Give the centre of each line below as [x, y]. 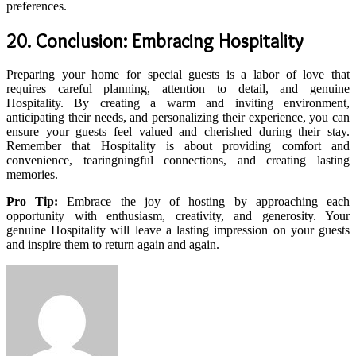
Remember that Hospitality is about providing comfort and [178, 146]
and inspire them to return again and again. [113, 245]
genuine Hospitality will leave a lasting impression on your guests [178, 230]
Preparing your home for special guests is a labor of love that [178, 75]
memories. [32, 175]
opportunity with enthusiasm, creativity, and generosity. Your [178, 216]
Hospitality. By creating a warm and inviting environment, [178, 103]
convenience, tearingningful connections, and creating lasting [178, 161]
